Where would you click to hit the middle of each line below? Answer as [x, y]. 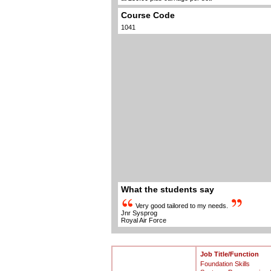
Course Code [148, 15]
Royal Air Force [143, 220]
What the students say [167, 190]
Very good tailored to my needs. [181, 206]
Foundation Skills [225, 264]
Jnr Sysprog [139, 213]
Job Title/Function [229, 254]
